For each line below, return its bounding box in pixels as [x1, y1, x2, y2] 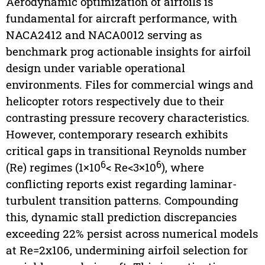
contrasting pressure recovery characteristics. [5, 110, 250, 125]
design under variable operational [5, 60, 185, 76]
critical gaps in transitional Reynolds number [5, 143, 247, 159]
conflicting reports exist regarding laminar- [5, 176, 237, 192]
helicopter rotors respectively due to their [5, 93, 224, 109]
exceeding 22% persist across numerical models [5, 226, 258, 241]
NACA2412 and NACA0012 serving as [5, 27, 202, 43]
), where [161, 160, 204, 175]
